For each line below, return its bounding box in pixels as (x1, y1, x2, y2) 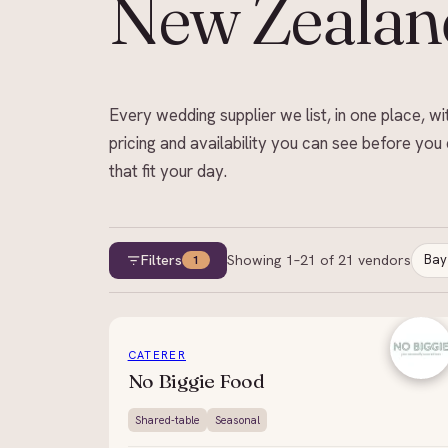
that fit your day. (109, 160, 228, 183)
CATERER (127, 348, 186, 363)
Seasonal (214, 412, 260, 427)
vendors (357, 251, 411, 270)
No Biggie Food (127, 368, 265, 393)
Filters (140, 251, 182, 270)
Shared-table (134, 412, 200, 427)
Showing (226, 251, 286, 270)
